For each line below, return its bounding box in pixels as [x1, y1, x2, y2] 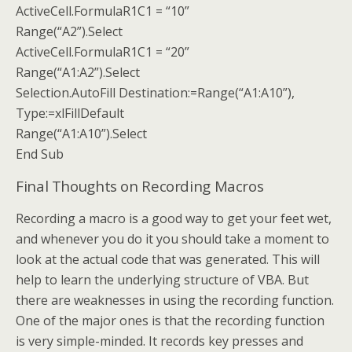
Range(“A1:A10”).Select [16, 125, 147, 143]
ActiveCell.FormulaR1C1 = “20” [16, 43, 189, 61]
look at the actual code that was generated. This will [16, 251, 320, 269]
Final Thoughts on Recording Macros [16, 176, 264, 196]
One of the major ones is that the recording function [16, 312, 324, 330]
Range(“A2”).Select [16, 23, 123, 41]
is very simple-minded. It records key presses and [16, 332, 303, 350]
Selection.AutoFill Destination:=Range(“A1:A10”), [16, 84, 295, 102]
